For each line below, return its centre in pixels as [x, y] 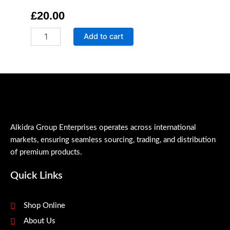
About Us [40, 221]
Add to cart [103, 37]
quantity [44, 63]
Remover [45, 52]
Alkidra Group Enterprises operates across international [103, 128]
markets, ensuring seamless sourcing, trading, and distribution [113, 140]
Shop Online [45, 206]
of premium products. [46, 152]
